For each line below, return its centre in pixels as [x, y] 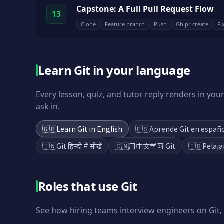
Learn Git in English [89, 129]
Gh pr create [192, 24]
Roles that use [79, 186]
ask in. [48, 106]
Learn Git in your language [114, 70]
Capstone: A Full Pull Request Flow [145, 9]
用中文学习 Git [152, 146]
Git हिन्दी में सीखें [79, 146]
